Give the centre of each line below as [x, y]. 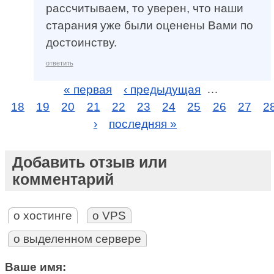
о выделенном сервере [78, 239]
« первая [88, 89]
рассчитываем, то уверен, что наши [144, 9]
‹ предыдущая [162, 89]
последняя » [143, 124]
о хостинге [43, 216]
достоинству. [81, 43]
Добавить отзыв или [89, 162]
